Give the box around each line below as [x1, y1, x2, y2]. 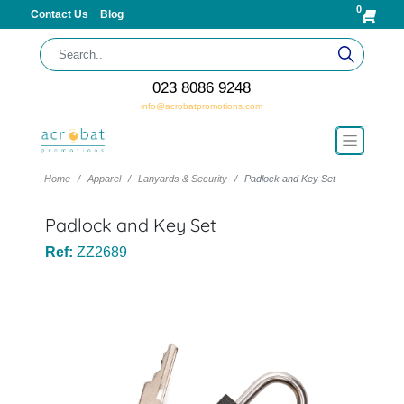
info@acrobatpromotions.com [141, 101, 263, 111]
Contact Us [30, 8, 91, 21]
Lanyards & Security [137, 173, 227, 184]
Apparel [87, 173, 121, 184]
